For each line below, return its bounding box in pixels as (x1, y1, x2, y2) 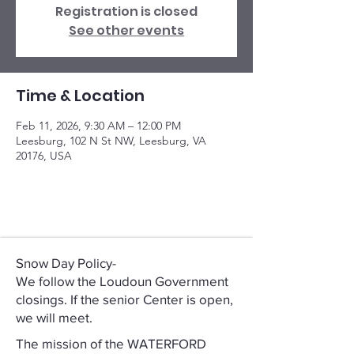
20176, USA (16, 149, 72, 163)
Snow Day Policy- (16, 255, 116, 270)
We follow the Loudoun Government (16, 273, 228, 288)
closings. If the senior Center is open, (16, 292, 233, 307)
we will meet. (16, 310, 92, 325)
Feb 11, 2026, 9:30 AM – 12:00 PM (16, 119, 181, 133)
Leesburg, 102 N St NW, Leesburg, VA (16, 134, 206, 148)
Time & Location (16, 85, 145, 107)
